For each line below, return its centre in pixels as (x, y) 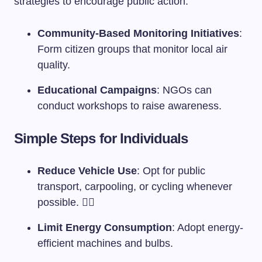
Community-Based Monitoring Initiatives (138, 33)
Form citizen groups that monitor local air (132, 49)
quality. (54, 65)
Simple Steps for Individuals (101, 138)
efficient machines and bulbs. (105, 243)
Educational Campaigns (97, 90)
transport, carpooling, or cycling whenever (135, 186)
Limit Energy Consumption (105, 227)
